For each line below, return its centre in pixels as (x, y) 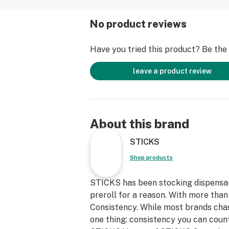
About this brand (140, 124)
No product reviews (138, 24)
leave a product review (172, 71)
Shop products (151, 157)
